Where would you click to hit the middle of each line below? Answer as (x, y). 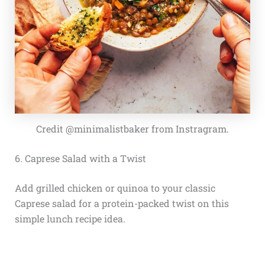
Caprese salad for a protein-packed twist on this (122, 203)
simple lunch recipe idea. (70, 218)
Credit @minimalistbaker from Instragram (131, 128)
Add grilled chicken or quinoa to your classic (115, 188)
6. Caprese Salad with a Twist (80, 158)
